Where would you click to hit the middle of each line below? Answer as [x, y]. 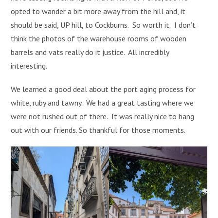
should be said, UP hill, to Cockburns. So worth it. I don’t [103, 25]
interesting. [31, 66]
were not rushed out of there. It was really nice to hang [103, 117]
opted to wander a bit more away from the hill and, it [98, 11]
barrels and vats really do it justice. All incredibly [90, 52]
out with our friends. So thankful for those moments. [98, 130]
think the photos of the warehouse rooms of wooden [99, 39]
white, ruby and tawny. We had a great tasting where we [102, 103]
